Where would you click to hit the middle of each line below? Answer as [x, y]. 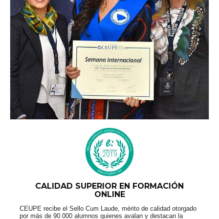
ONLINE [109, 194]
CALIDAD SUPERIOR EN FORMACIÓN [109, 186]
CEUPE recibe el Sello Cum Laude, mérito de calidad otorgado [108, 208]
